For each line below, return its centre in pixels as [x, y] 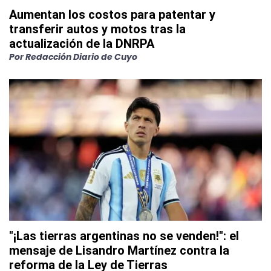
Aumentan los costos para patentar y [112, 14]
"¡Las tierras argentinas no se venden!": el [124, 236]
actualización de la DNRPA [82, 43]
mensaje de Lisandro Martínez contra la [119, 250]
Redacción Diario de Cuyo [81, 57]
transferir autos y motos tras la [97, 29]
